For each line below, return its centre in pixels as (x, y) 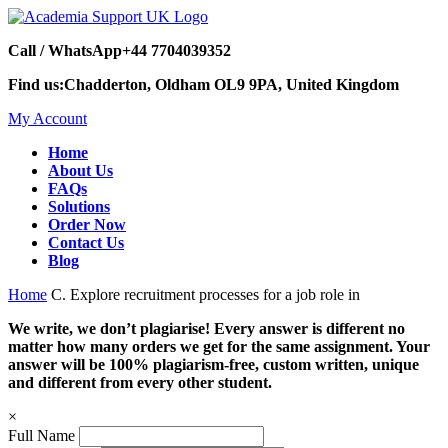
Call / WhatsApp (65, 50)
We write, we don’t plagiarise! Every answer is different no (206, 328)
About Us (80, 170)
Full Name (41, 435)
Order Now (87, 224)
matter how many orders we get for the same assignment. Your (219, 346)
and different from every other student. (140, 382)
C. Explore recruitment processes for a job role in (205, 294)
